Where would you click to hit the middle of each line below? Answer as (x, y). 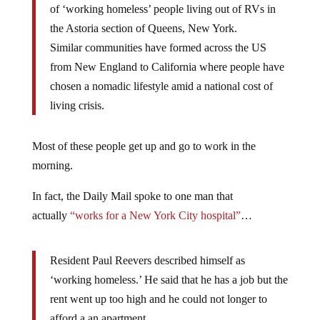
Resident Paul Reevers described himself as (147, 261)
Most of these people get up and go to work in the (144, 146)
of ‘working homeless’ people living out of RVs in (162, 9)
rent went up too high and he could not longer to (158, 299)
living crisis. (77, 106)
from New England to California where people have (167, 67)
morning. (52, 166)
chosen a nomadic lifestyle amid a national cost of (161, 86)
